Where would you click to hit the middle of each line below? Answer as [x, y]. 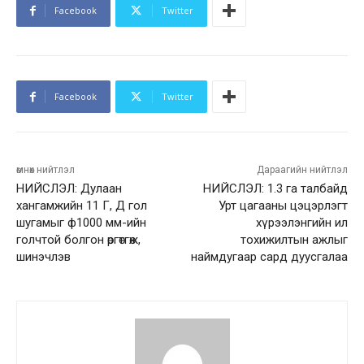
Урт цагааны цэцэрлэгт [283, 206]
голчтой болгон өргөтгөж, [78, 240]
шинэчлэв [43, 257]
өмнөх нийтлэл [45, 170]
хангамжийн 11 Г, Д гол [82, 206]
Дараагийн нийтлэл [302, 170]
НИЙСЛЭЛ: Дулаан [69, 189]
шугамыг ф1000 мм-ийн [81, 223]
